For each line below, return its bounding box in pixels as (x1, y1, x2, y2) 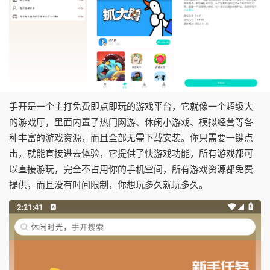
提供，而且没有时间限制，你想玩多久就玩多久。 (9, 180, 208, 190)
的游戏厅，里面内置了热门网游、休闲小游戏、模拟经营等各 (9, 118, 253, 127)
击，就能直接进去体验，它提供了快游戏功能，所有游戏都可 (9, 149, 253, 159)
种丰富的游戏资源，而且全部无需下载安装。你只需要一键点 (9, 133, 253, 143)
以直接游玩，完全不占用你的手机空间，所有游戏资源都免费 (9, 165, 253, 174)
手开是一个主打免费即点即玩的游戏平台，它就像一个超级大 (9, 102, 253, 111)
